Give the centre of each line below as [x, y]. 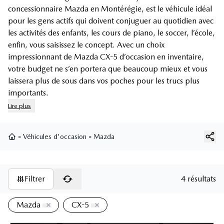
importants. [28, 93]
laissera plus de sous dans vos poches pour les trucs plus [104, 81]
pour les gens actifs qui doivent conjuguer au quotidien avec [111, 21]
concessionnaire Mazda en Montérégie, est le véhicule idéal [110, 9]
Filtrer [35, 179]
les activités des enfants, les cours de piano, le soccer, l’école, [111, 33]
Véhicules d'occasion [55, 137]
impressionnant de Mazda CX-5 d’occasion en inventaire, [106, 57]
